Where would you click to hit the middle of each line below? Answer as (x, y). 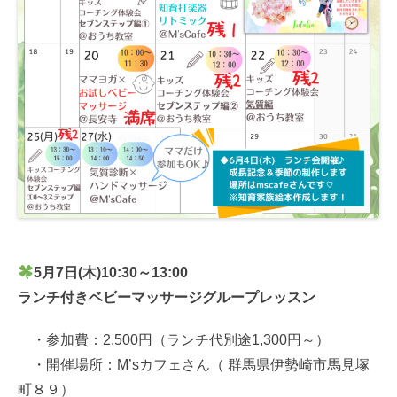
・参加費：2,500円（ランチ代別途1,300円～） (174, 340)
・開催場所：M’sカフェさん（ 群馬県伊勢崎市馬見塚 (194, 365)
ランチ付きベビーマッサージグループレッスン (167, 298)
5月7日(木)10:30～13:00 (111, 273)
